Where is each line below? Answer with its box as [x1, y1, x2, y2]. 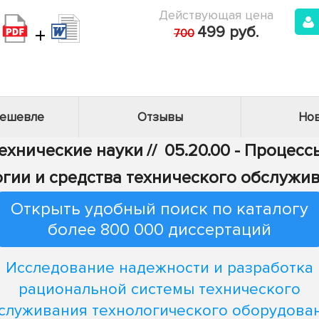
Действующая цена [159, 7, 273, 23]
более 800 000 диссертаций [48, 219, 271, 240]
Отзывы [137, 110, 183, 125]
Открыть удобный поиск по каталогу [11, 199, 308, 219]
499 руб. [197, 23, 258, 42]
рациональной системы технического [19, 279, 300, 299]
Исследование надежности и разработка [6, 258, 313, 278]
